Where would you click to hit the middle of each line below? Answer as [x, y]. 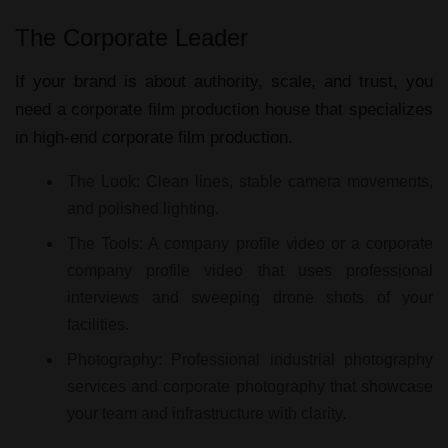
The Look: [103, 181]
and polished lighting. [143, 208]
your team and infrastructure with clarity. [206, 413]
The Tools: [105, 243]
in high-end [58, 137]
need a [43, 109]
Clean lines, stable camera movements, [286, 181]
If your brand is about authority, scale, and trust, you [224, 81]
